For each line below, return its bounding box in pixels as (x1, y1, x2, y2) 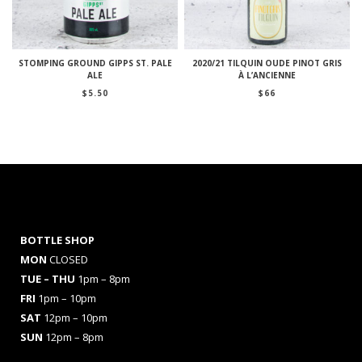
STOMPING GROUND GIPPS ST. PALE (18, 57, 172, 69)
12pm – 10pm (44, 309, 107, 325)
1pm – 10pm (38, 290, 96, 305)
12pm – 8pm (45, 329, 103, 344)
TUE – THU (20, 271, 78, 286)
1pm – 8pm (78, 271, 130, 286)
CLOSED (49, 251, 88, 267)
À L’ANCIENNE (238, 69, 296, 81)
